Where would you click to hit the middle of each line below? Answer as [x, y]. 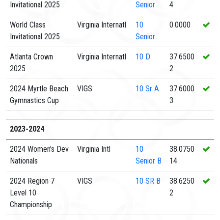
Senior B [149, 161]
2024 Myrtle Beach [39, 89]
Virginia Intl [94, 149]
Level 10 [23, 193]
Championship [31, 205]
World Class [28, 25]
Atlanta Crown [31, 57]
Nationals [24, 161]
